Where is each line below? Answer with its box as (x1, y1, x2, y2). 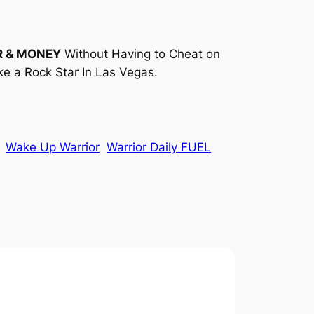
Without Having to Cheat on (61, 47, 220, 62)
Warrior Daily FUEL (107, 140, 211, 155)
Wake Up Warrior (6, 140, 100, 155)
